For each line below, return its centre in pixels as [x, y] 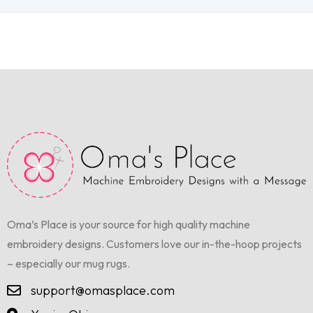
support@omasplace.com [103, 291]
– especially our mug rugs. [68, 264]
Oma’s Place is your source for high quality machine [129, 225]
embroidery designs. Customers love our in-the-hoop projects [154, 244]
